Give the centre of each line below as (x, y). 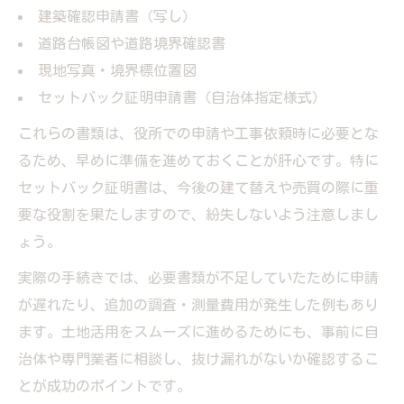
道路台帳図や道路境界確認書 (131, 43)
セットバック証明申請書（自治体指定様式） (182, 97)
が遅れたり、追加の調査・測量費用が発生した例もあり (198, 304)
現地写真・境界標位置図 (117, 70)
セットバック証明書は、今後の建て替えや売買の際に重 (198, 187)
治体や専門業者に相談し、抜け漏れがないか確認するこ (198, 358)
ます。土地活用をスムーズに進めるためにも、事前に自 (198, 331)
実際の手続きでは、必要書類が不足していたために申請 (198, 277)
